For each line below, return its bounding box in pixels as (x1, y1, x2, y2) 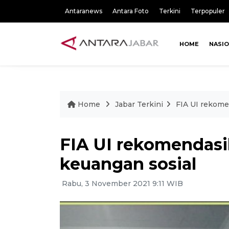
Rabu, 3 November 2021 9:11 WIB (60, 179, 183, 188)
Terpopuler (191, 7, 225, 15)
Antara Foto (112, 7, 149, 15)
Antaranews (65, 7, 102, 15)
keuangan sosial (60, 154, 196, 174)
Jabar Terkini (115, 100, 163, 109)
